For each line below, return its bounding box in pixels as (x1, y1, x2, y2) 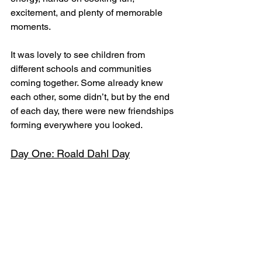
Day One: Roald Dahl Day (11, 147, 130, 160)
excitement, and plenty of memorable (11, 7, 165, 19)
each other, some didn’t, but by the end (11, 91, 172, 103)
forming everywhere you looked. (11, 119, 143, 131)
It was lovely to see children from (11, 49, 147, 61)
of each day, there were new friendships (11, 105, 176, 117)
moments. (11, 21, 51, 33)
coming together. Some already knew (11, 77, 166, 89)
